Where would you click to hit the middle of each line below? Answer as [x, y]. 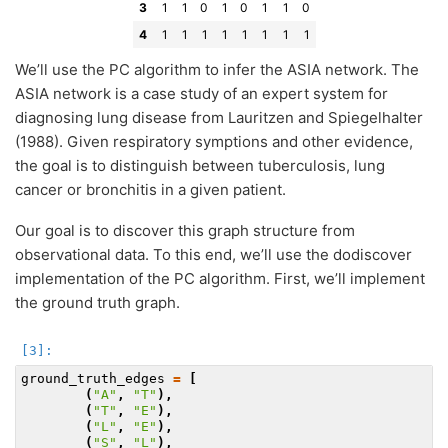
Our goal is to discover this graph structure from [185, 230]
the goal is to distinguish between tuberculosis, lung [200, 165]
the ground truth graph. [97, 302]
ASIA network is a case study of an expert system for [201, 93]
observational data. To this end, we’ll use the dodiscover [213, 254]
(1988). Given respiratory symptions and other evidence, [214, 141]
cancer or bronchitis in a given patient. [150, 189]
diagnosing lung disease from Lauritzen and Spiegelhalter [219, 117]
